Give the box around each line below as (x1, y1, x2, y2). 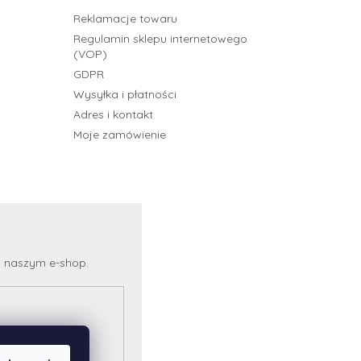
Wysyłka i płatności (73, 87, 176, 102)
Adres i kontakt (73, 107, 153, 122)
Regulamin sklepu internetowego (73, 31, 247, 47)
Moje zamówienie (73, 127, 166, 143)
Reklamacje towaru (73, 11, 177, 27)
